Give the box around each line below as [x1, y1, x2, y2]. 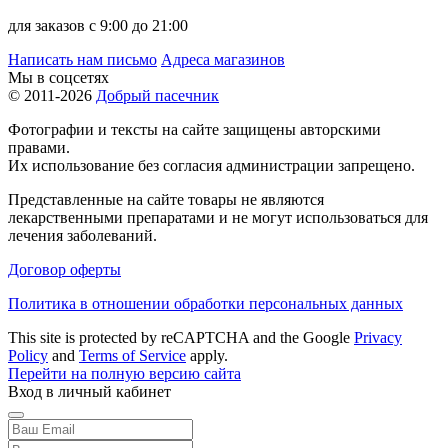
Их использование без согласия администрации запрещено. [8, 156, 415, 174]
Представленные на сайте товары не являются [8, 190, 324, 208]
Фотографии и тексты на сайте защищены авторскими [8, 120, 381, 138]
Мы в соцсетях [8, 68, 109, 86]
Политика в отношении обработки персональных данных [8, 294, 403, 312]
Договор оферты [8, 260, 121, 278]
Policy [8, 346, 48, 364]
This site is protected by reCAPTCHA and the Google [8, 328, 354, 346]
